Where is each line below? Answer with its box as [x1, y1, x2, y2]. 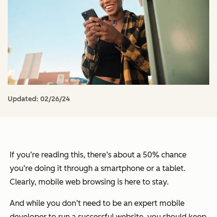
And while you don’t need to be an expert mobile [10, 198, 185, 208]
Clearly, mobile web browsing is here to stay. [10, 177, 169, 186]
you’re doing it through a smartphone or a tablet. [10, 163, 186, 173]
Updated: [8, 94, 40, 103]
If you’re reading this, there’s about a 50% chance [10, 150, 186, 159]
